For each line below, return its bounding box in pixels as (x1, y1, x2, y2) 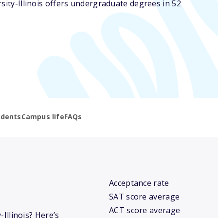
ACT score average (109, 205, 181, 216)
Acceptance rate (109, 178, 169, 189)
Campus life (21, 112, 64, 122)
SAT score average (109, 191, 180, 202)
